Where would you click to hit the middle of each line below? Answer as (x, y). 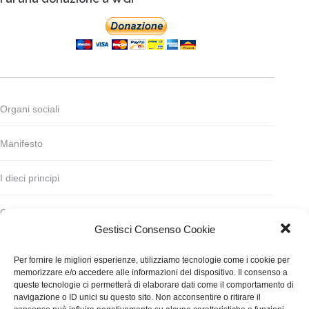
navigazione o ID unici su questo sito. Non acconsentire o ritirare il (137, 297)
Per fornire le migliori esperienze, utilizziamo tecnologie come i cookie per (152, 260)
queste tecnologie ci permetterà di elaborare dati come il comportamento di (154, 285)
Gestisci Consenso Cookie (154, 229)
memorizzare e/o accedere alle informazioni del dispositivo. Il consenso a (151, 272)
